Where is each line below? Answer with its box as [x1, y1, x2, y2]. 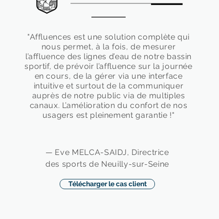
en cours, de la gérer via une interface [34, 71, 183, 81]
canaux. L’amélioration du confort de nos [29, 101, 188, 110]
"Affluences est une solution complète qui [27, 32, 190, 42]
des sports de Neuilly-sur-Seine [45, 159, 169, 169]
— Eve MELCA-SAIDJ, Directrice [45, 148, 169, 157]
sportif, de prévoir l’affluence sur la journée [24, 62, 193, 71]
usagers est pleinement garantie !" [42, 110, 175, 120]
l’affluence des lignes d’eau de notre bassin [25, 52, 192, 61]
